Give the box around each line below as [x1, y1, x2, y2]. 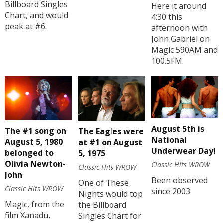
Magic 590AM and [151, 44, 218, 55]
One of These [78, 177, 129, 189]
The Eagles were [78, 126, 144, 137]
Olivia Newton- [5, 158, 66, 170]
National [151, 134, 187, 145]
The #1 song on [5, 125, 66, 137]
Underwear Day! [151, 145, 216, 156]
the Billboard [78, 199, 126, 211]
